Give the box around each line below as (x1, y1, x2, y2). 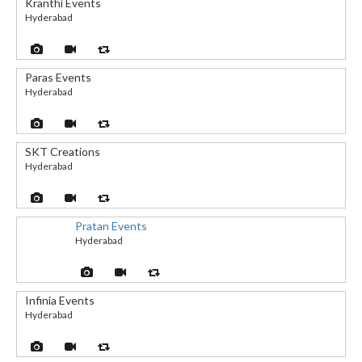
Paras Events (25, 69, 91, 84)
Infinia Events (25, 293, 95, 307)
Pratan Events (75, 218, 147, 233)
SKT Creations (25, 144, 100, 158)
